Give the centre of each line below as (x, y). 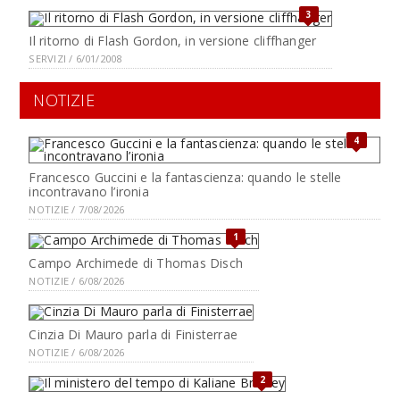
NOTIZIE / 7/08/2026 (77, 209)
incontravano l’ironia (89, 192)
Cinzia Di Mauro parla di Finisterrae (133, 334)
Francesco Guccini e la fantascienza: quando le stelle (185, 177)
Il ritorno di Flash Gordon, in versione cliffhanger (173, 41)
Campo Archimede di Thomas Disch (136, 263)
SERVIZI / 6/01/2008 (75, 58)
